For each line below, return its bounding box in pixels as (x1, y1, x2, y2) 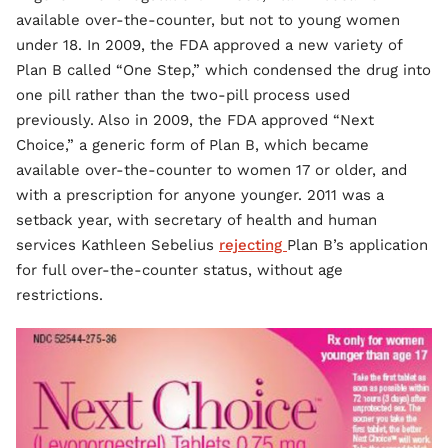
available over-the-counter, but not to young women (16, 11, 400, 30)
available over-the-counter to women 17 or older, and (16, 161, 407, 180)
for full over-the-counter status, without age (16, 261, 343, 280)
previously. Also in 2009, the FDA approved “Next (16, 111, 374, 130)
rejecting (219, 236, 287, 255)
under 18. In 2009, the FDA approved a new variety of (16, 36, 402, 55)
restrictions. (16, 286, 103, 305)
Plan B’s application (287, 236, 428, 255)
